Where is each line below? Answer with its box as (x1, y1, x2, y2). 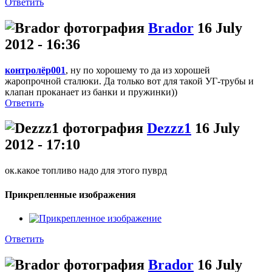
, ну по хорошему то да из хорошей (66, 64, 210, 75)
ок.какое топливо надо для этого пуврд (5, 165, 167, 176)
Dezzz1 (147, 120, 191, 137)
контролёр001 (5, 64, 66, 75)
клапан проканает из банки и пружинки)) (5, 86, 177, 97)
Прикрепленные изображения (5, 189, 136, 200)
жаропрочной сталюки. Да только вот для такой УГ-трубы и (5, 75, 254, 86)
